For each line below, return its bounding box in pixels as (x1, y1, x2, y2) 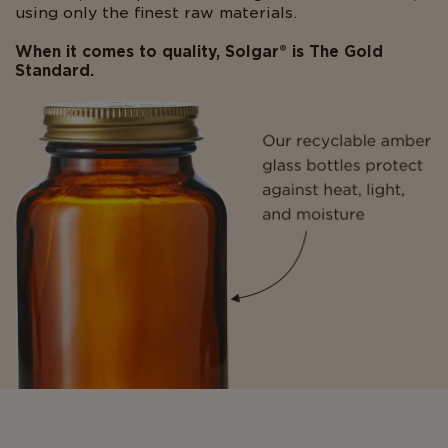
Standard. (15, 62, 94, 80)
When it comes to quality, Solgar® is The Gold (15, 43, 383, 61)
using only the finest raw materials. (15, 4, 297, 22)
